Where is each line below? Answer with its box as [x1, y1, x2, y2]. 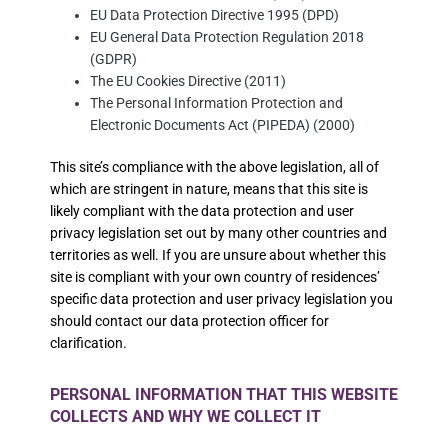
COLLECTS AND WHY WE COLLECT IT [50, 407, 321, 426]
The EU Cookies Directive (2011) [90, 73, 286, 89]
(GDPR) [90, 51, 137, 67]
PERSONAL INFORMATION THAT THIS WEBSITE [50, 385, 398, 404]
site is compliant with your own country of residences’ [50, 269, 380, 285]
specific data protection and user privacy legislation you [50, 291, 393, 307]
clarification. [50, 335, 127, 351]
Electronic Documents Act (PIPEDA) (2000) [90, 117, 355, 133]
